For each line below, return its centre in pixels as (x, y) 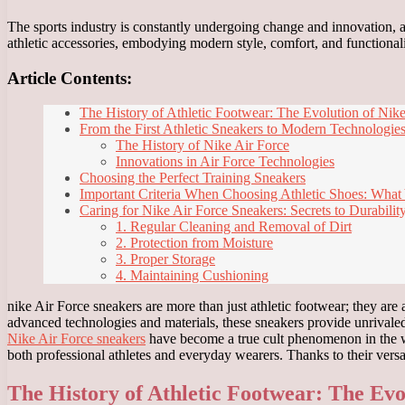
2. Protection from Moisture (194, 243)
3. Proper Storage (165, 259)
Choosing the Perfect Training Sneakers (193, 178)
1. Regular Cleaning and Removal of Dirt (234, 227)
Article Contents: (70, 78)
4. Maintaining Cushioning (192, 276)
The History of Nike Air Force (202, 146)
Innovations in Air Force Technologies (225, 162)
